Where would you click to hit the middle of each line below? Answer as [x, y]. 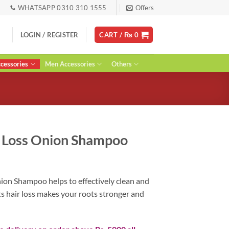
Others [122, 64]
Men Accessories [70, 64]
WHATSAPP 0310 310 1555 [62, 8]
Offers [144, 8]
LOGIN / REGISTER [49, 35]
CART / [112, 35]
